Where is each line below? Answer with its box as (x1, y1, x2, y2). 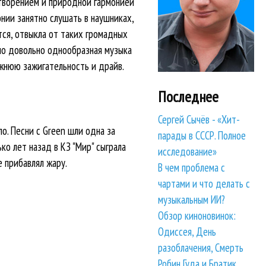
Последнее (158, 86, 219, 106)
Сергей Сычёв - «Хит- (158, 112, 240, 127)
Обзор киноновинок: (158, 208, 236, 223)
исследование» (158, 144, 217, 159)
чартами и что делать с (158, 176, 251, 191)
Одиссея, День (158, 224, 217, 239)
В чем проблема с (158, 160, 226, 175)
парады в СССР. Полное (158, 128, 246, 143)
